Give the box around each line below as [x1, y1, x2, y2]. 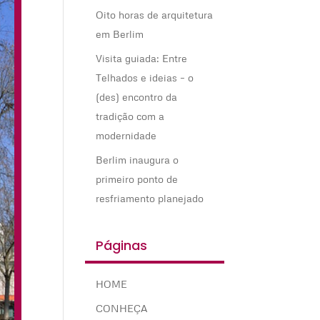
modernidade [96, 129, 157, 142]
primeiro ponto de [96, 173, 179, 186]
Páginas [96, 236, 148, 255]
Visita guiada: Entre [96, 52, 188, 65]
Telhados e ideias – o [96, 71, 194, 84]
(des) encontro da [96, 91, 178, 104]
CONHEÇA [96, 302, 148, 315]
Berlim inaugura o [96, 154, 179, 166]
